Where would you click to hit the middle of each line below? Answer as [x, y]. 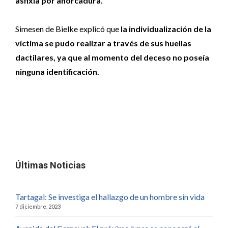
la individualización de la [166, 29]
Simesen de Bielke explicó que [68, 29]
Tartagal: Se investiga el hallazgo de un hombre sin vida [110, 197]
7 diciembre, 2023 [38, 206]
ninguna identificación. [57, 72]
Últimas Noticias [50, 165]
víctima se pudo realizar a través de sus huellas [103, 43]
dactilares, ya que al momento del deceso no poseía [112, 57]
